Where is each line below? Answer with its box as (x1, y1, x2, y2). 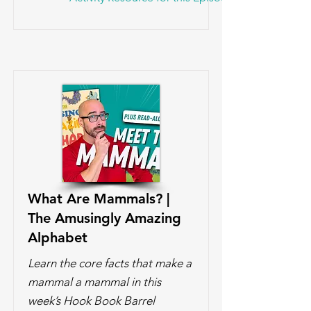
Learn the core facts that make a (28, 256, 192, 270)
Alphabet (28, 229, 87, 246)
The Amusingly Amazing (28, 210, 181, 226)
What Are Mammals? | (28, 190, 169, 207)
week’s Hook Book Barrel (28, 294, 155, 308)
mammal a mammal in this (28, 275, 161, 289)
